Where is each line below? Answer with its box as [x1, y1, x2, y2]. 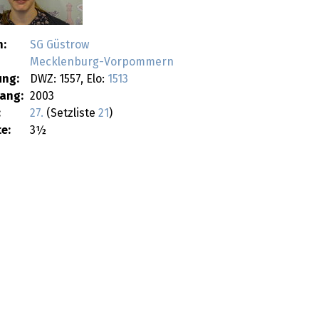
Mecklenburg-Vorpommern [30, 56, 174, 68]
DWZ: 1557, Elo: [30, 73, 108, 85]
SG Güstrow [30, 38, 89, 51]
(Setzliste [43, 107, 98, 119]
